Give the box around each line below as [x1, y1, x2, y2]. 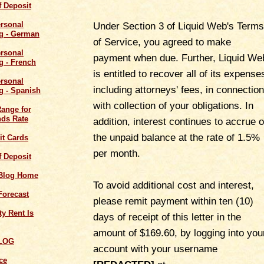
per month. [93, 147, 140, 159]
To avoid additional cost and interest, [93, 179, 254, 191]
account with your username [93, 243, 217, 255]
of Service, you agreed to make [93, 36, 231, 48]
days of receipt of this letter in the [93, 211, 241, 223]
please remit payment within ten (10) [93, 195, 253, 207]
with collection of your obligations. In [93, 100, 253, 111]
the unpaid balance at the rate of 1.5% [93, 131, 260, 143]
